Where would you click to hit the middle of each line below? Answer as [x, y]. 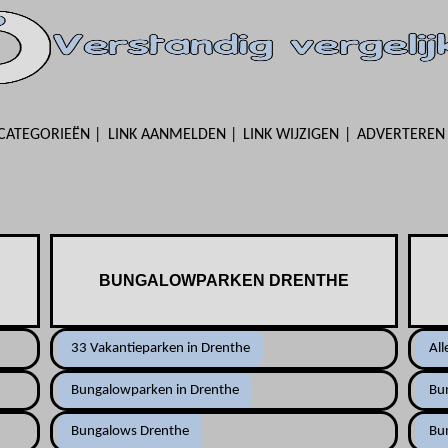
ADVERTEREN [401, 134]
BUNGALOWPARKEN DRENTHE [223, 280]
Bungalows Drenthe [129, 432]
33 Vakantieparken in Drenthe [160, 348]
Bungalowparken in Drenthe [154, 390]
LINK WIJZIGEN [291, 134]
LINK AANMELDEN [166, 134]
